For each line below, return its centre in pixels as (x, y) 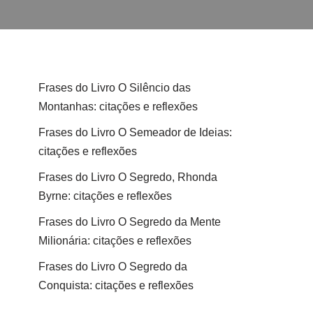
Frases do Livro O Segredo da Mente (130, 221)
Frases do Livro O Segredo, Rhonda (128, 177)
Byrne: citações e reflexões (105, 196)
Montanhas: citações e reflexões (118, 106)
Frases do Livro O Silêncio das (115, 87)
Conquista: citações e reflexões (116, 285)
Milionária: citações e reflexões (115, 240)
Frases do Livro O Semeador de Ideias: (135, 132)
